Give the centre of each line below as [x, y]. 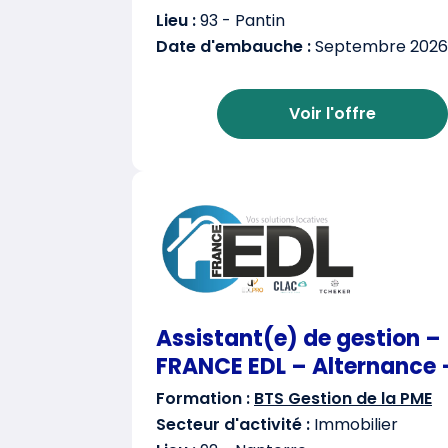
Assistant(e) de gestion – [298, 339]
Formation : [203, 399]
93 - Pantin [240, 20]
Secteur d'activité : [233, 425]
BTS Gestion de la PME [343, 399]
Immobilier [354, 425]
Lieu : [176, 20]
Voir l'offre [332, 113]
